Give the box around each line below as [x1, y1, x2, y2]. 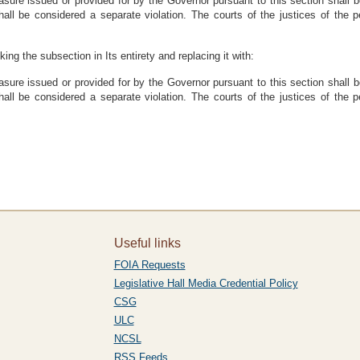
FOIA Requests [113, 259, 186, 271]
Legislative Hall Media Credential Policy [113, 277, 298, 289]
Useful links [113, 236, 181, 250]
